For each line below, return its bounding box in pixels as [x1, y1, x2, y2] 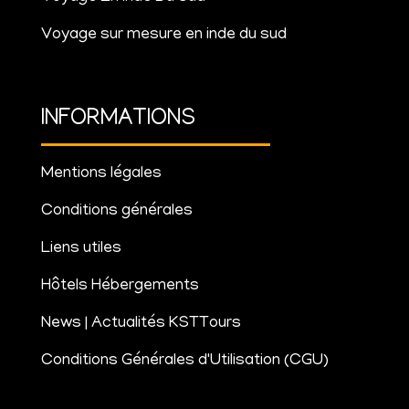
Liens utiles [40, 239, 121, 258]
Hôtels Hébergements [40, 277, 199, 296]
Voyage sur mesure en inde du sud [40, 26, 287, 45]
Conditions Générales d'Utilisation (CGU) [40, 351, 329, 371]
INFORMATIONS [40, 107, 195, 132]
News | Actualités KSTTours [40, 314, 241, 333]
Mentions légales [40, 164, 162, 184]
